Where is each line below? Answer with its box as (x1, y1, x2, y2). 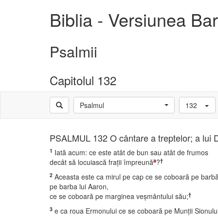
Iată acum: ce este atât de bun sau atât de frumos (53, 147, 208, 157)
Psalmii (50, 41, 97, 62)
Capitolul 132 (50, 72, 116, 89)
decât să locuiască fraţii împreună (50, 157, 153, 167)
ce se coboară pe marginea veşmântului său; (50, 191, 188, 201)
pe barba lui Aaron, (50, 182, 109, 191)
